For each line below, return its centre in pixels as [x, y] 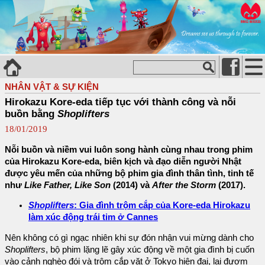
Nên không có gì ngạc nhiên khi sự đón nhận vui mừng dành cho [129, 237]
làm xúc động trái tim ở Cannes [93, 217]
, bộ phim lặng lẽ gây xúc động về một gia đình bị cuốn [150, 249]
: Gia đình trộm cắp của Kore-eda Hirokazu [162, 206]
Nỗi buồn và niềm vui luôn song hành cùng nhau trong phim [129, 149]
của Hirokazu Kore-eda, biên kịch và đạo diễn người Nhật [123, 161]
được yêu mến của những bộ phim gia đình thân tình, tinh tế [129, 173]
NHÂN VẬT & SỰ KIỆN [52, 86]
